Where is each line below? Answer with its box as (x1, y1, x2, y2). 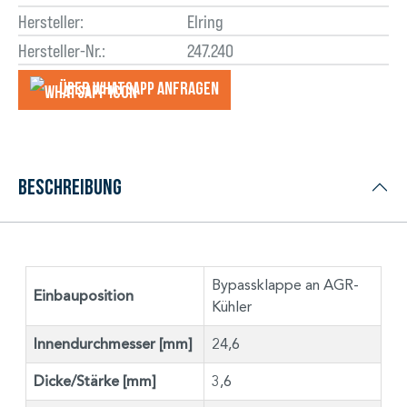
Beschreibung (18, 174, 122, 198)
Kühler (212, 297, 252, 315)
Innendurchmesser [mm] (34, 334, 193, 353)
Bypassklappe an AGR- (212, 275, 359, 293)
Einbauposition (34, 286, 134, 305)
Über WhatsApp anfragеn (59, 78, 219, 99)
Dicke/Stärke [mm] (34, 372, 156, 391)
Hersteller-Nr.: (18, 39, 105, 62)
